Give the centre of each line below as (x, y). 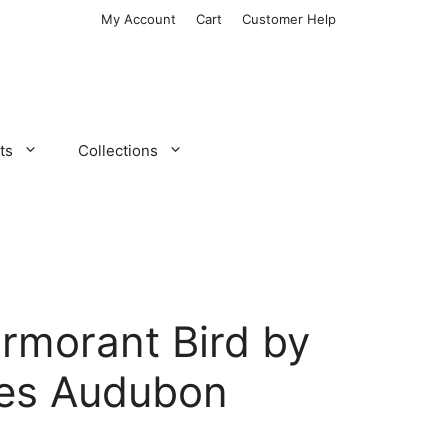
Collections (117, 150)
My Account (138, 19)
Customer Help (289, 19)
